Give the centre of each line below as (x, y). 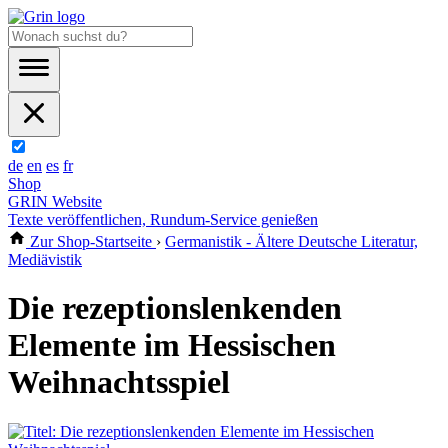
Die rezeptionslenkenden (175, 308)
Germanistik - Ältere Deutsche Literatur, (291, 241)
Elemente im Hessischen (172, 345)
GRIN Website (55, 201)
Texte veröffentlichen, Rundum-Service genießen (163, 219)
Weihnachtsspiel (119, 382)
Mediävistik (45, 259)
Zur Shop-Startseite (91, 241)
